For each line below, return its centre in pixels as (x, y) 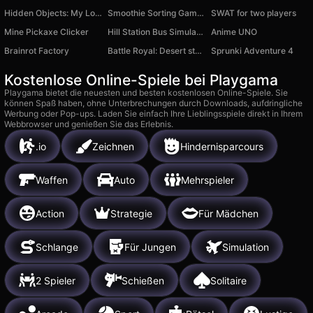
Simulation (246, 247)
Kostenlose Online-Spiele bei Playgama (141, 80)
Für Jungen (150, 247)
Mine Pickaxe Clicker (46, 32)
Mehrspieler (208, 180)
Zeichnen (113, 146)
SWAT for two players (254, 13)
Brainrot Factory (37, 51)
